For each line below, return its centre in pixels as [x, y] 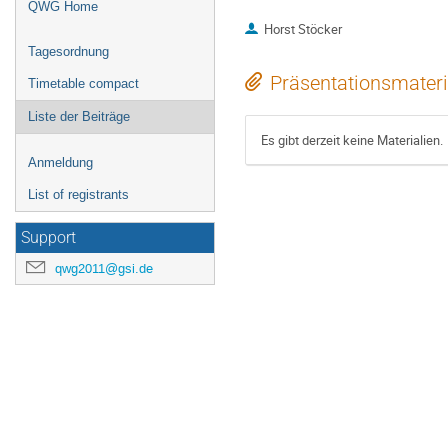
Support [48, 238]
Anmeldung [60, 162]
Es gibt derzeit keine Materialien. [352, 140]
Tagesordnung [68, 51]
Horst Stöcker [302, 29]
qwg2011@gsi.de [104, 268]
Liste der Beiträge [79, 116]
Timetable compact [83, 83]
